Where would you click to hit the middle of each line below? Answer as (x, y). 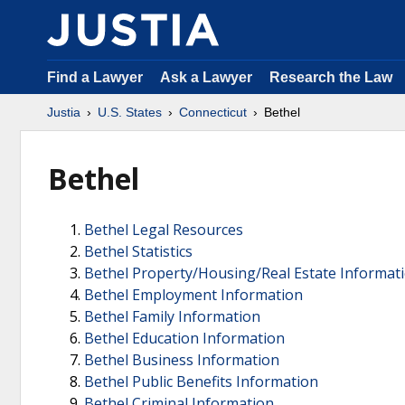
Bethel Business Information (182, 360)
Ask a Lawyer (208, 77)
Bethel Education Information (184, 338)
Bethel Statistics (138, 251)
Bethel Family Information (172, 316)
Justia (64, 112)
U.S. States (130, 112)
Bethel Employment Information (193, 295)
